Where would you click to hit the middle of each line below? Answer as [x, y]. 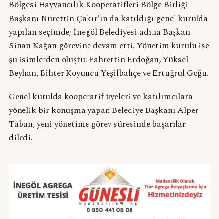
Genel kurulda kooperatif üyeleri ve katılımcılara [100, 97]
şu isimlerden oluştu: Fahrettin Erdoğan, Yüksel [98, 59]
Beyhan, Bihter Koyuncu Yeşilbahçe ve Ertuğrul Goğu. [109, 73]
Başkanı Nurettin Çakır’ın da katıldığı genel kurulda [108, 18]
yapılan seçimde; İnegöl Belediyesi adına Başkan [99, 32]
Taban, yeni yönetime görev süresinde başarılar [97, 124]
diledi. [21, 138]
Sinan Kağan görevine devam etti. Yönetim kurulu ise [109, 46]
